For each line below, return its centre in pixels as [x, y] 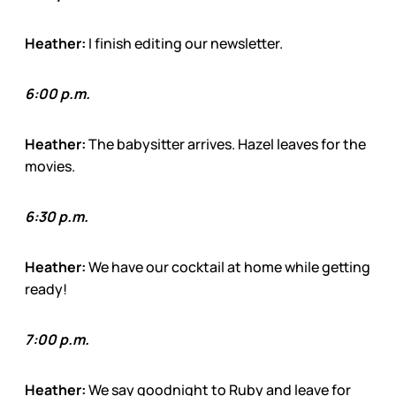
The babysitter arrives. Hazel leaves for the [227, 144]
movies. [50, 166]
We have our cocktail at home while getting [229, 267]
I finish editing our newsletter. [184, 43]
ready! [46, 289]
